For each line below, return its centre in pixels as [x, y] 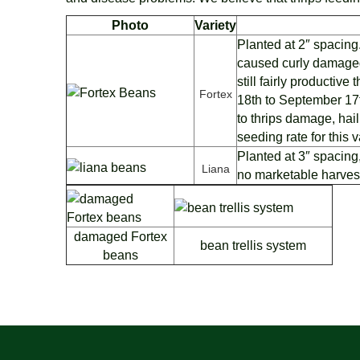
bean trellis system [254, 245]
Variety [216, 25]
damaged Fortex [120, 237]
